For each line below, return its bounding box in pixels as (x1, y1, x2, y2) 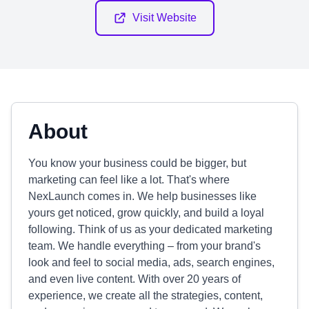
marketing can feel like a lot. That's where (28, 174, 230, 186)
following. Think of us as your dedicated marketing (28, 223, 272, 235)
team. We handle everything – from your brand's (28, 240, 261, 252)
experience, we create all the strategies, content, (28, 290, 263, 301)
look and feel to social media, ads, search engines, (28, 257, 275, 268)
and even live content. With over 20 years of (28, 273, 241, 285)
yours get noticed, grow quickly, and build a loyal (28, 207, 264, 219)
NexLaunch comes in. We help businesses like (28, 190, 257, 202)
